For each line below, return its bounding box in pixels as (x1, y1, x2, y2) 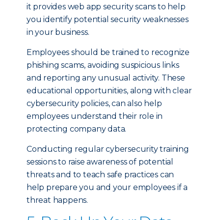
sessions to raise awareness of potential (27, 157, 173, 166)
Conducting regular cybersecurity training (27, 144, 189, 154)
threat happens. (27, 195, 88, 205)
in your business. (27, 27, 89, 37)
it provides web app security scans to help (27, 2, 186, 11)
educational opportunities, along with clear (27, 86, 192, 95)
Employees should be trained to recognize (27, 48, 190, 57)
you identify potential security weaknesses (27, 15, 189, 24)
